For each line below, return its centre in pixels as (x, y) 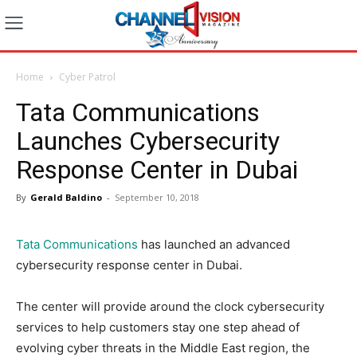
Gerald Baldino (66, 197)
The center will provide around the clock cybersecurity (170, 306)
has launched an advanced (214, 244)
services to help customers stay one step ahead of (158, 327)
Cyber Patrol (87, 76)
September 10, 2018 (157, 197)
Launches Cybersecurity (148, 141)
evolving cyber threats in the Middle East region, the (163, 347)
